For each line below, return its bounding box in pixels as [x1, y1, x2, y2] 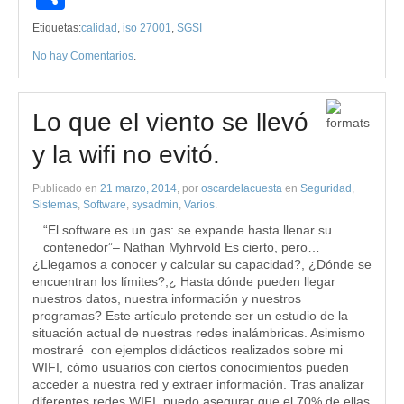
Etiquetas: [32, 22, 81, 34]
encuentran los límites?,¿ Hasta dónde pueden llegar [32, 274, 335, 289]
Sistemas [32, 198, 78, 211]
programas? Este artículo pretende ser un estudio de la [32, 308, 348, 323]
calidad [81, 22, 117, 34]
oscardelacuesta [201, 182, 282, 195]
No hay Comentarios [32, 50, 133, 62]
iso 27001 [123, 22, 171, 34]
